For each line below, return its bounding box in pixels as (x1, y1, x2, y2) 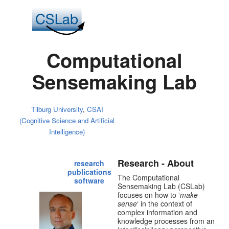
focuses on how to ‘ (118, 189, 180, 200)
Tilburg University (31, 104, 83, 114)
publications (67, 167, 111, 177)
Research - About (118, 156, 194, 170)
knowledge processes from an (118, 215, 215, 226)
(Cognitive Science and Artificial (19, 116, 115, 126)
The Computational (118, 172, 180, 182)
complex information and (118, 207, 198, 217)
